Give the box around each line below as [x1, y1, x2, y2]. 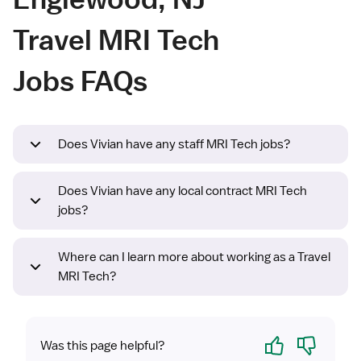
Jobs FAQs [13, 63, 147, 98]
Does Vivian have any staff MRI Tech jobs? [58, 136, 291, 153]
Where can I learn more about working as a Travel [58, 249, 330, 266]
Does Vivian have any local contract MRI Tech [58, 183, 307, 200]
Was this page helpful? [40, 338, 165, 355]
